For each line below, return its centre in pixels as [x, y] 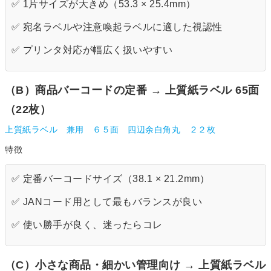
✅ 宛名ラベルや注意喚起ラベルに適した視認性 [117, 27]
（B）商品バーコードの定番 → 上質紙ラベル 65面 [132, 90]
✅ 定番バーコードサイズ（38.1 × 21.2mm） [111, 179]
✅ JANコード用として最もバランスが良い [107, 202]
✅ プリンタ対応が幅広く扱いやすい [92, 50]
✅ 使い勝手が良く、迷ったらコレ [87, 225]
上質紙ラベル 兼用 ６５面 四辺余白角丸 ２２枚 [110, 130]
